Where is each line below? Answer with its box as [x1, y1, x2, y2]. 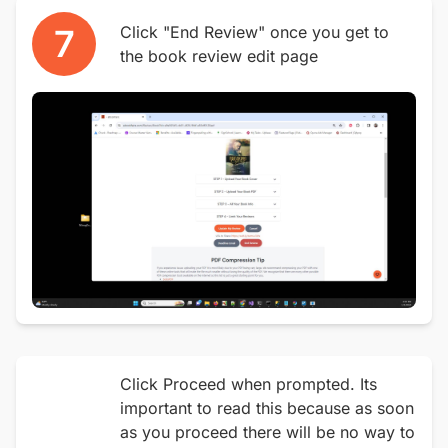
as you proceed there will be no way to [120, 422, 415, 442]
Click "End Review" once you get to [120, 22, 389, 42]
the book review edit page [120, 46, 318, 66]
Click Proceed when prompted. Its [120, 374, 377, 394]
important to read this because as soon [120, 398, 414, 418]
